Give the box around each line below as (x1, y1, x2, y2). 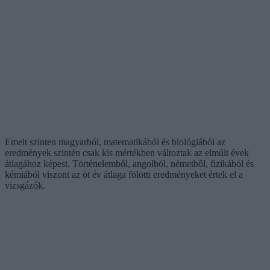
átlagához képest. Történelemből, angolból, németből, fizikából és (5, 158, 254, 169)
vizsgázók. (5, 180, 45, 190)
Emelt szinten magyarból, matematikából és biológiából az (5, 136, 225, 147)
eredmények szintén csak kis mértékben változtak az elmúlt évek (5, 147, 249, 158)
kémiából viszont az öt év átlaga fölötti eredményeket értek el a (5, 169, 243, 180)
